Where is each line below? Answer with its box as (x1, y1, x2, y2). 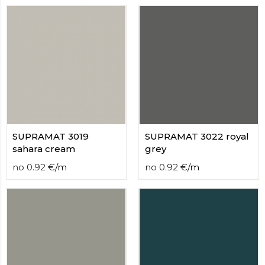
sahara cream (12, 143, 75, 154)
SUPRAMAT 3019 (12, 131, 89, 142)
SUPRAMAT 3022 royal (145, 131, 249, 142)
